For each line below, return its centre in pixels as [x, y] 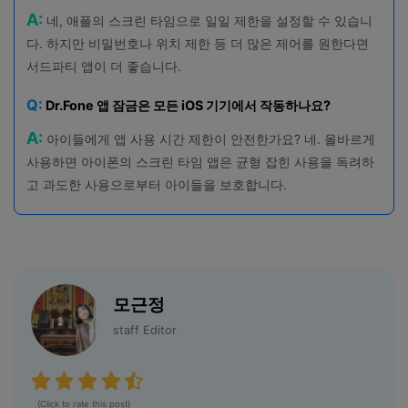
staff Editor [144, 330]
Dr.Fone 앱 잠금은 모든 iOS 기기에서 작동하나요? [186, 105]
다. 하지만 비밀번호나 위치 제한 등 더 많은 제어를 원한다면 [197, 44]
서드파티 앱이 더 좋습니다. [103, 66]
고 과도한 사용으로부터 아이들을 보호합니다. [156, 185]
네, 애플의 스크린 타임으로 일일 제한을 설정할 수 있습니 [207, 21]
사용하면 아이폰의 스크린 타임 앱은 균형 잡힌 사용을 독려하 [200, 162]
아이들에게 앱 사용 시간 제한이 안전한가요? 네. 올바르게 [209, 139]
